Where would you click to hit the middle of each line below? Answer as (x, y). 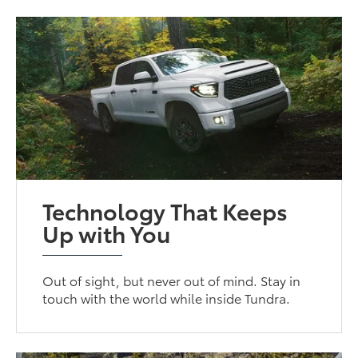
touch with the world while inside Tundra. (167, 298)
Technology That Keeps (165, 211)
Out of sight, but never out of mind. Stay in (172, 280)
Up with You (107, 233)
